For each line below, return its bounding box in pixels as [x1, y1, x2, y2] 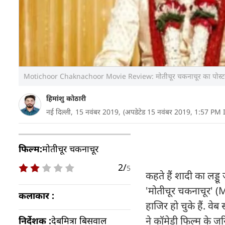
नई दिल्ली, [46, 107, 73, 117]
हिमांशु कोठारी [46, 93, 86, 103]
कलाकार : [19, 189, 54, 201]
